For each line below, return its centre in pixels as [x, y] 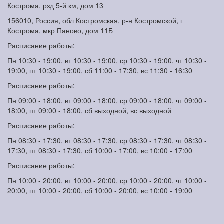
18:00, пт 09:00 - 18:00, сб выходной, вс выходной [89, 111]
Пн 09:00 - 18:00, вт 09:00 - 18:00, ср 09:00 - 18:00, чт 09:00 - [107, 101]
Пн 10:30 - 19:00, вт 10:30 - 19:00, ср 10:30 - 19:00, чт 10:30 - [107, 61]
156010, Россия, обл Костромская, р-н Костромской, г [95, 21]
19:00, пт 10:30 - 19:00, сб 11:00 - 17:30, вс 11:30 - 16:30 [100, 71]
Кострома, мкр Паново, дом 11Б [60, 31]
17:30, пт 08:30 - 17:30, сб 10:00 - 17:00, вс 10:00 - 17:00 [100, 151]
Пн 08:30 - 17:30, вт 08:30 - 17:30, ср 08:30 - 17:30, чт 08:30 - [107, 141]
